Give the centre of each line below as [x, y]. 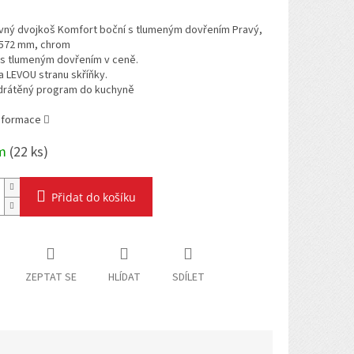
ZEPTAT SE [51, 277]
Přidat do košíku [93, 198]
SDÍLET [188, 277]
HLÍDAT [124, 277]
